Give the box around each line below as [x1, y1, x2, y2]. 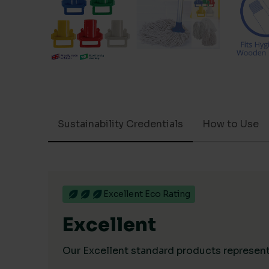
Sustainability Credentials [58, 118, 183, 130]
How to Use [202, 118, 259, 130]
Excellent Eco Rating [103, 189, 190, 199]
